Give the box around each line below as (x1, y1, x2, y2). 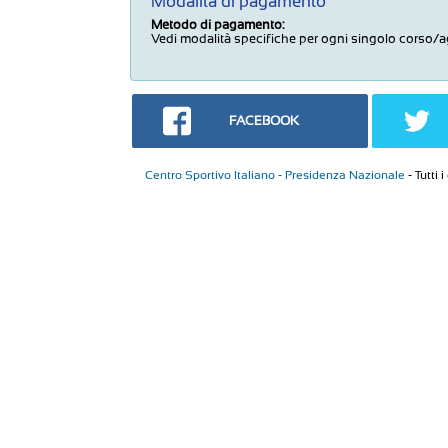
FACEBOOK (229, 113, 300, 129)
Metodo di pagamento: (151, 17, 284, 32)
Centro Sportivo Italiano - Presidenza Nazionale (145, 168, 405, 183)
